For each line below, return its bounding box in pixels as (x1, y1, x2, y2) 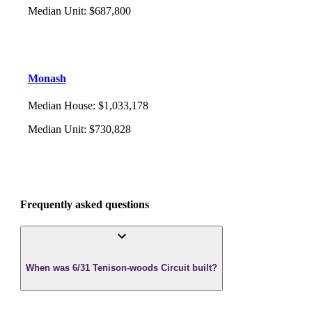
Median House (27, 100, 93, 112)
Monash (27, 72, 66, 85)
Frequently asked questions (20, 198, 149, 210)
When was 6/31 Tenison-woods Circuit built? (26, 263, 217, 274)
